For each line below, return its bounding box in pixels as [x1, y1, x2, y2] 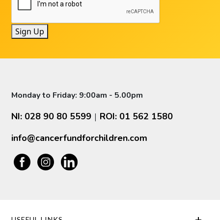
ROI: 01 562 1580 [100, 110, 173, 122]
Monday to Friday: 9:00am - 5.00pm [11, 90, 143, 101]
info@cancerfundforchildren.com [11, 132, 148, 144]
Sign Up [15, 26, 45, 37]
